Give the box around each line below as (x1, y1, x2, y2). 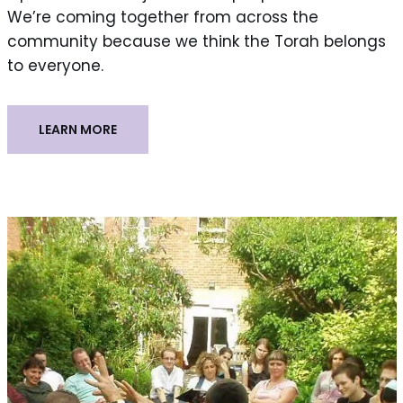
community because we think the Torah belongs (6, 30, 386, 52)
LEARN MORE (38, 120, 117, 139)
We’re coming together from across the (6, 5, 318, 28)
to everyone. (6, 54, 103, 76)
